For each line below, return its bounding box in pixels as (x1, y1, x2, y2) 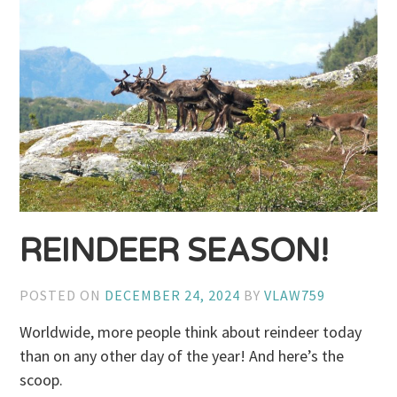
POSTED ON (19, 285, 105, 304)
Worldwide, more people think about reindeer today (19, 322, 362, 343)
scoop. (19, 370, 64, 391)
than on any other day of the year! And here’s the (19, 346, 345, 367)
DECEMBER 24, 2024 (105, 285, 241, 304)
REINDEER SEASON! (19, 231, 330, 270)
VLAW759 (264, 285, 326, 304)
